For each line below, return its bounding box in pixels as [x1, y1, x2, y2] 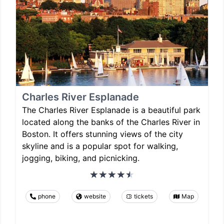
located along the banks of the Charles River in [22, 116, 200, 127]
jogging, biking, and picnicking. [22, 152, 139, 163]
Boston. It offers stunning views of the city [22, 128, 183, 139]
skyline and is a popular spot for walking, [22, 140, 178, 151]
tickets [134, 192, 153, 200]
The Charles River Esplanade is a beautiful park [22, 104, 200, 115]
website [83, 192, 106, 200]
